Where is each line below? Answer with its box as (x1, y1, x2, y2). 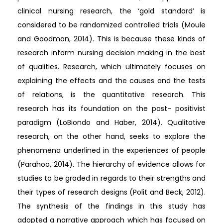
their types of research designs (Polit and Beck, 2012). (17, 187, 206, 198)
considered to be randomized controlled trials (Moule (17, 20, 206, 30)
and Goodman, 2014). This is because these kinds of (17, 34, 206, 44)
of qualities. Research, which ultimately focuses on (17, 62, 206, 72)
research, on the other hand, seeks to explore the (17, 131, 206, 142)
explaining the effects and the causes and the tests (17, 76, 206, 86)
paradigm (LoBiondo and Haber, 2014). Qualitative (17, 117, 206, 128)
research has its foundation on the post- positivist (17, 104, 206, 114)
